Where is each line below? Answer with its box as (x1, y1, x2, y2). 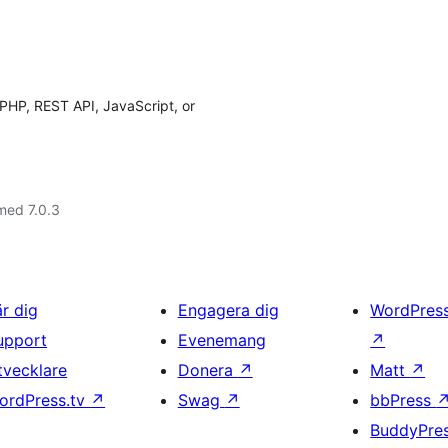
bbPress (370, 390, 437, 410)
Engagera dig (177, 300, 279, 320)
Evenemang (177, 330, 266, 350)
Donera (177, 360, 238, 380)
